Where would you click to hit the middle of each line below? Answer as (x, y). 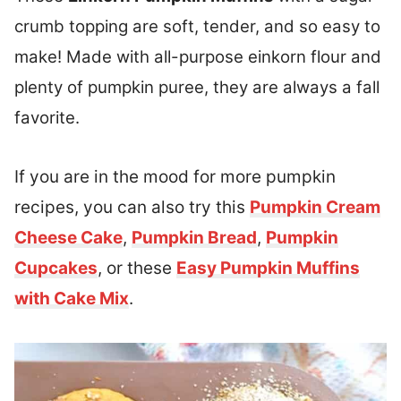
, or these (137, 268)
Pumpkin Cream (315, 207)
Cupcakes (56, 268)
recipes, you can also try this (132, 207)
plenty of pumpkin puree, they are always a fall (197, 87)
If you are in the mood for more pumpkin (175, 177)
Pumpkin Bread (194, 238)
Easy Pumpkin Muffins (268, 268)
